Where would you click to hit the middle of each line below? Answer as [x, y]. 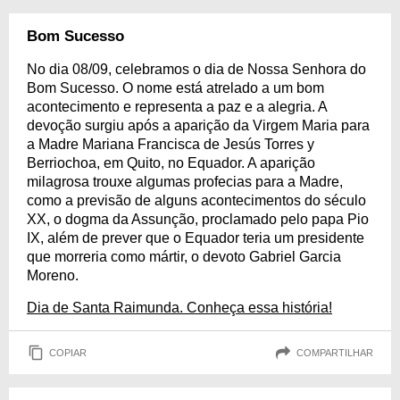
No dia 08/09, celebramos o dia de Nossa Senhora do [196, 69]
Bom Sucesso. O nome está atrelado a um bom [175, 88]
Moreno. [53, 275]
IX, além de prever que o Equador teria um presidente [196, 238]
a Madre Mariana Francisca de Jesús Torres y [171, 144]
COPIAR [68, 352]
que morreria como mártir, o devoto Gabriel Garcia [184, 257]
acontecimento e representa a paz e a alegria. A [177, 107]
